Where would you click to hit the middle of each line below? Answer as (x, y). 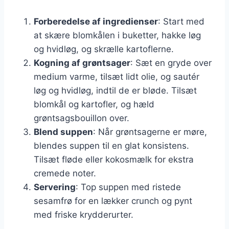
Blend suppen (63, 132)
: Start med (181, 21)
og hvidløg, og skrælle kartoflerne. (104, 49)
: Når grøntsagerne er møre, (150, 132)
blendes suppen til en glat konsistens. (111, 145)
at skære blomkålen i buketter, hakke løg (117, 35)
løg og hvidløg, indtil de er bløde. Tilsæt (115, 90)
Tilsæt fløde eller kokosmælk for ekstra (114, 159)
